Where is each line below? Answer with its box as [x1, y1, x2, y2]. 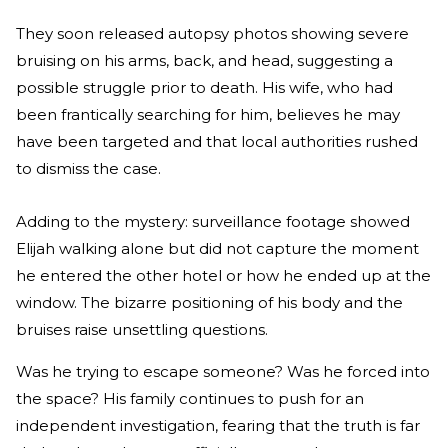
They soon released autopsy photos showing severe [16, 24, 409, 43]
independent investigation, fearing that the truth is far [16, 416, 420, 435]
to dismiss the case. [16, 159, 161, 178]
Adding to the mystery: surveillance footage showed [16, 212, 410, 231]
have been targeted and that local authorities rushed [16, 132, 418, 151]
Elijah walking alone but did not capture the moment [16, 239, 419, 258]
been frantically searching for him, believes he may [16, 105, 400, 124]
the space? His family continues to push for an [16, 389, 364, 408]
